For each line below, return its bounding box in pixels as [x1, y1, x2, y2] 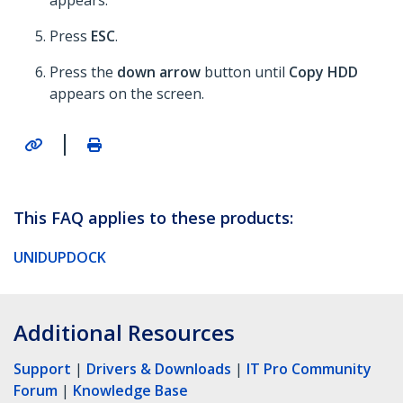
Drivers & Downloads [86, 358, 231, 379]
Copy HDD [289, 62, 358, 83]
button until [201, 62, 289, 83]
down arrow [117, 62, 201, 83]
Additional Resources [13, 317, 235, 347]
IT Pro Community [246, 358, 372, 379]
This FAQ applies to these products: [13, 206, 293, 228]
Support [13, 358, 71, 379]
